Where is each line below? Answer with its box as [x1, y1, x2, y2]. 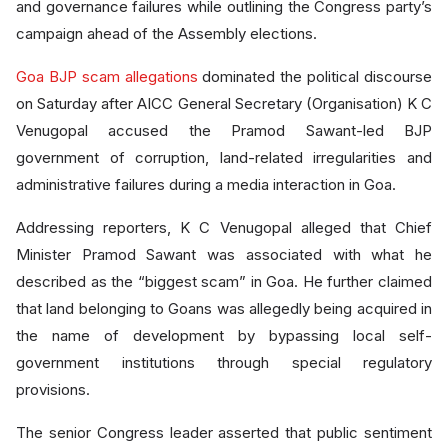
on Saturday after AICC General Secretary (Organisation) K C [16, 94, 432, 113]
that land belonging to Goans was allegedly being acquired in [16, 299, 432, 318]
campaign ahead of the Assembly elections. [16, 24, 317, 43]
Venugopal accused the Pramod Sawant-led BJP [16, 121, 432, 140]
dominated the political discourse [197, 67, 433, 86]
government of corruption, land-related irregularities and [16, 148, 432, 167]
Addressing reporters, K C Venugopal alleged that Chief [16, 218, 432, 237]
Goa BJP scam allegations [16, 67, 198, 86]
